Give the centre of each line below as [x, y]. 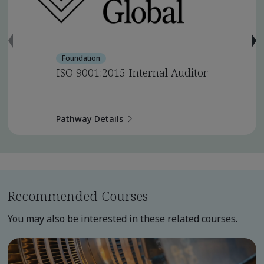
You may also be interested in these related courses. [122, 219]
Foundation [81, 58]
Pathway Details [89, 119]
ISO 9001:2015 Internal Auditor [132, 73]
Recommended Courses [77, 196]
